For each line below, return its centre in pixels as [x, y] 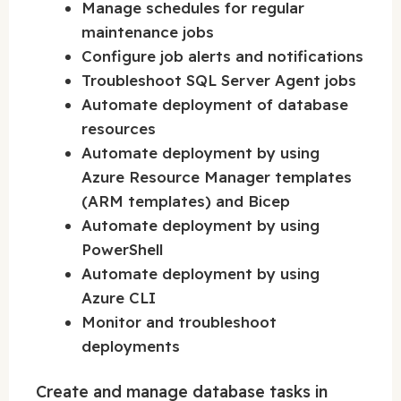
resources [119, 128]
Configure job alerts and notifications [222, 55]
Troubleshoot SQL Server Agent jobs [219, 80]
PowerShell [122, 249]
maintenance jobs [148, 31]
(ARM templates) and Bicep [186, 200]
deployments [131, 346]
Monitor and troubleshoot [179, 321]
